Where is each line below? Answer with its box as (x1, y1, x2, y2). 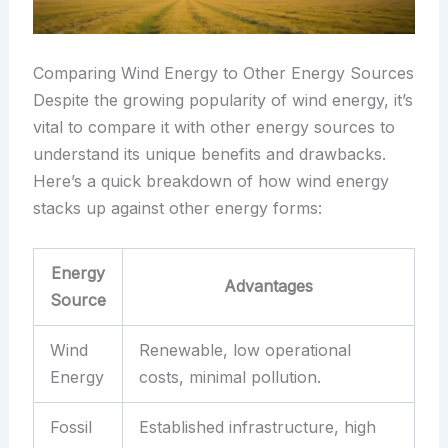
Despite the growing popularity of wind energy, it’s (32, 89, 413, 110)
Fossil (49, 416, 92, 437)
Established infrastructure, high (138, 416, 376, 437)
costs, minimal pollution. (138, 366, 321, 387)
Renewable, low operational (138, 339, 351, 360)
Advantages (223, 275, 313, 296)
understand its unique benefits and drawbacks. (32, 143, 386, 164)
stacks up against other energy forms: (32, 197, 322, 218)
